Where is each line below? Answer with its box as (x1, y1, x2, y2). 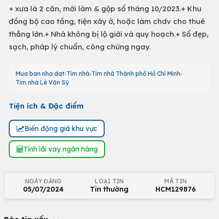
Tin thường (90, 185, 129, 194)
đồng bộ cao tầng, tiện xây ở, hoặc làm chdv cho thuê (9, 17, 205, 26)
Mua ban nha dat (16, 70, 65, 77)
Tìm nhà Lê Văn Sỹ (16, 79, 69, 86)
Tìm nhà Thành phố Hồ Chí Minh (91, 70, 180, 77)
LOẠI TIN (95, 177, 124, 185)
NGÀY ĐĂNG (24, 177, 62, 185)
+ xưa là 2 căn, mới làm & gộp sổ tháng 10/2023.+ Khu (9, 4, 201, 13)
